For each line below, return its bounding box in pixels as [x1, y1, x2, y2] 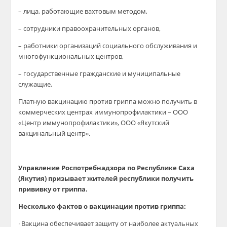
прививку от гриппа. [18, 184, 88, 194]
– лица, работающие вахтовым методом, [18, 7, 148, 16]
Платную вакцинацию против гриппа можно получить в [18, 97, 198, 106]
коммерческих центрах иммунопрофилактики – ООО [18, 107, 188, 117]
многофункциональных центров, [18, 52, 124, 61]
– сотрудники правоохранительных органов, [18, 24, 161, 33]
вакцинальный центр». [18, 129, 91, 138]
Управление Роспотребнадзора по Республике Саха [18, 163, 195, 172]
